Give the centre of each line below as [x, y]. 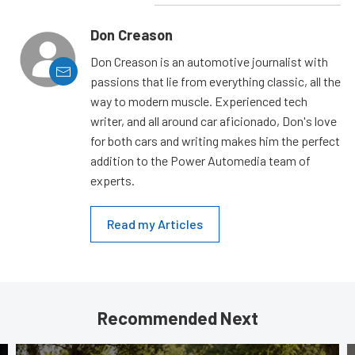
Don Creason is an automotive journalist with [209, 62]
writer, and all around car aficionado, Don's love [214, 121]
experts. [113, 181]
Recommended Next [177, 318]
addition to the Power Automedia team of [200, 161]
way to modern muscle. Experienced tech [199, 101]
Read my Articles [155, 224]
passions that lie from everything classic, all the [216, 82]
